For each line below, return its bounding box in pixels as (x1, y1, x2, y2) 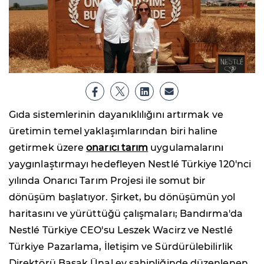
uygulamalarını (148, 141, 224, 153)
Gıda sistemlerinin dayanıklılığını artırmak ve (9, 108, 223, 120)
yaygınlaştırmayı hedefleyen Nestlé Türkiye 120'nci (9, 158, 251, 170)
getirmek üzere (9, 141, 87, 153)
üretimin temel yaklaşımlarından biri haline (9, 125, 218, 137)
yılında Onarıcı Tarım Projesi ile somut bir (9, 174, 206, 186)
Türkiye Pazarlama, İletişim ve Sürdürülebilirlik (9, 240, 233, 252)
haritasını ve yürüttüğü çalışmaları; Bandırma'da (9, 207, 243, 219)
